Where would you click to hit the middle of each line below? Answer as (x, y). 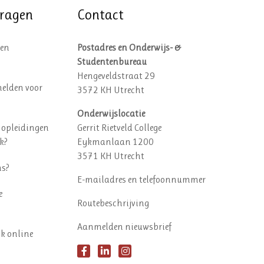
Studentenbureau (112, 62)
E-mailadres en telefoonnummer (142, 179)
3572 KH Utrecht (111, 90)
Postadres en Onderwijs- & (129, 47)
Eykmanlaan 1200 (116, 142)
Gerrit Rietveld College (120, 128)
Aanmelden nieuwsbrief (125, 227)
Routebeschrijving (113, 203)
